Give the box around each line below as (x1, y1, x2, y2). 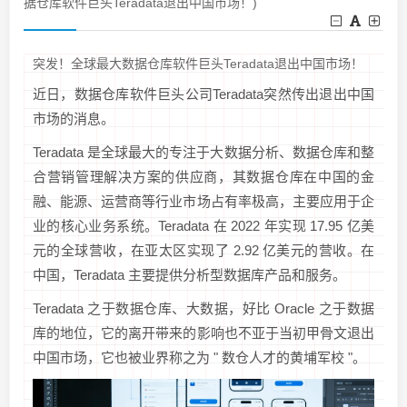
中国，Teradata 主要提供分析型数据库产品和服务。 (33, 267, 346, 283)
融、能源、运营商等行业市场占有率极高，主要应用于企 (33, 194, 374, 209)
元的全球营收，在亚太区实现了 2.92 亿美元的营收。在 (33, 243, 374, 258)
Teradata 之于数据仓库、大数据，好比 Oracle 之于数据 (33, 301, 374, 316)
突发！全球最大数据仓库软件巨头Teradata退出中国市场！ (33, 56, 363, 71)
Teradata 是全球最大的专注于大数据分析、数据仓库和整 (33, 144, 374, 160)
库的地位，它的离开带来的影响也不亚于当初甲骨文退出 (33, 325, 374, 341)
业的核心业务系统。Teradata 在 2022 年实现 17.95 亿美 (33, 218, 374, 233)
